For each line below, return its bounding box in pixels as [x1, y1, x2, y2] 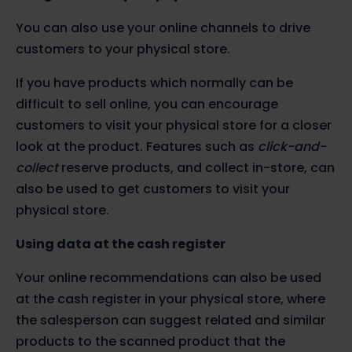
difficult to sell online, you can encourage [16, 95, 278, 114]
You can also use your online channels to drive [16, 19, 310, 38]
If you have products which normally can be [16, 74, 293, 93]
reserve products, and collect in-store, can [58, 159, 335, 178]
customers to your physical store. [16, 40, 230, 59]
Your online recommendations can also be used [16, 269, 321, 288]
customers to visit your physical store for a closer [16, 116, 332, 135]
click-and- [258, 137, 326, 156]
